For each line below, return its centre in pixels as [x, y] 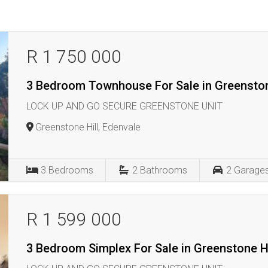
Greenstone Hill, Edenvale [88, 127]
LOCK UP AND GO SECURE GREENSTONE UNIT [125, 106]
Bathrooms [164, 170]
